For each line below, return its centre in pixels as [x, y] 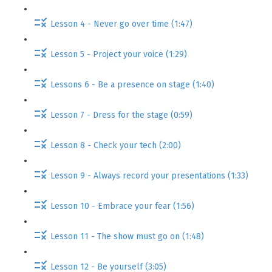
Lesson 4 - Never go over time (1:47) [121, 24]
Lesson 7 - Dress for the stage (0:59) [121, 115]
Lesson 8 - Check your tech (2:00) [116, 145]
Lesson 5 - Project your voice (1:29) [119, 54]
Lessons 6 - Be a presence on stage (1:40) [132, 84]
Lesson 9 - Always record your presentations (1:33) [149, 175]
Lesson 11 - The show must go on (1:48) [127, 236]
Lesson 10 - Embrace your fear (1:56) [122, 206]
